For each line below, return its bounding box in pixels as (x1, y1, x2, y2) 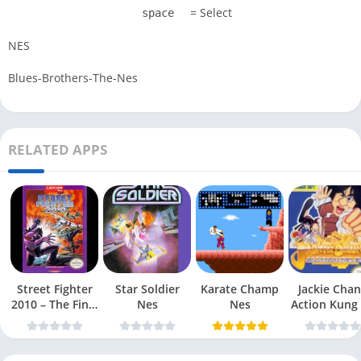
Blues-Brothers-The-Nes (8, 70, 138, 86)
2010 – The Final (10, 297, 98, 313)
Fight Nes (28, 312, 81, 328)
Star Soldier (114, 281, 180, 297)
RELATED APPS (8, 140, 107, 160)
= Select (187, 5, 232, 21)
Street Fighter (16, 281, 93, 297)
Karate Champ (201, 281, 279, 297)
